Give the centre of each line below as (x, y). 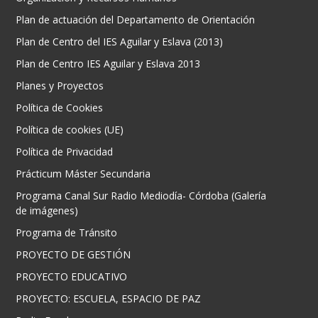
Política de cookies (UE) (70, 130)
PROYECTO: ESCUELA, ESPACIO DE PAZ (109, 299)
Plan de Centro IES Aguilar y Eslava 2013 (108, 64)
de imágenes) (47, 211)
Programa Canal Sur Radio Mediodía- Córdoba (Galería (141, 196)
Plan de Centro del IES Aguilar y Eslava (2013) (120, 42)
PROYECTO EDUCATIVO (72, 277)
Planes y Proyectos (60, 86)
